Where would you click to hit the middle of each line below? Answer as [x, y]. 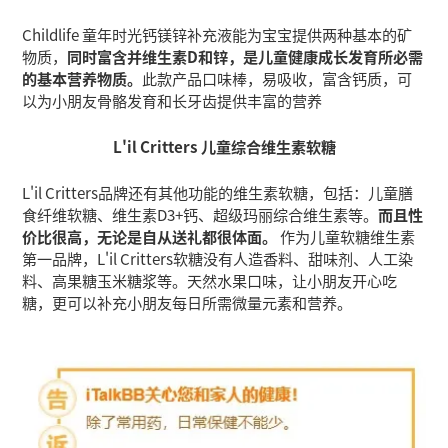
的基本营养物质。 [82, 77]
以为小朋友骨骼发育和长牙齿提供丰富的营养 [172, 99]
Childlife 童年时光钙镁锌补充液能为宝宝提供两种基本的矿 [217, 33]
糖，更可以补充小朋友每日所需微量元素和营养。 [187, 302]
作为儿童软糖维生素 [346, 236]
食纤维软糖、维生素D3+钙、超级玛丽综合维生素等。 [200, 214]
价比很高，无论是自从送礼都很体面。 [150, 236]
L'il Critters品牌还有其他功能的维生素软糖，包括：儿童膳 [218, 192]
